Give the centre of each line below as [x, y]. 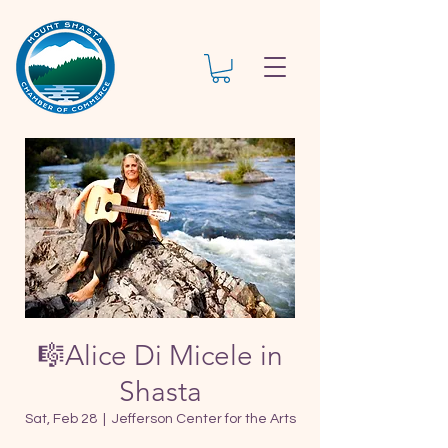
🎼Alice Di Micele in [160, 355]
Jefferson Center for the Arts [203, 418]
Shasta [160, 391]
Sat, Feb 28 [60, 418]
